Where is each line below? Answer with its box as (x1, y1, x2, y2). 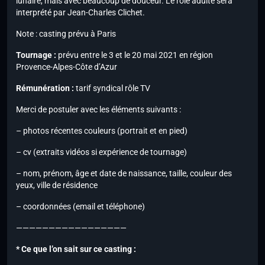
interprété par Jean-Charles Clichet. (16, 8, 145, 18)
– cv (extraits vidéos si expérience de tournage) (16, 147, 187, 157)
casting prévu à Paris (37, 29, 116, 39)
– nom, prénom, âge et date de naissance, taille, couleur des (16, 169, 232, 179)
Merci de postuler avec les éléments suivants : (16, 105, 181, 115)
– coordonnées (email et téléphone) (16, 202, 145, 212)
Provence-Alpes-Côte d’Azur (16, 62, 117, 72)
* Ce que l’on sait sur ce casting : (16, 244, 136, 254)
